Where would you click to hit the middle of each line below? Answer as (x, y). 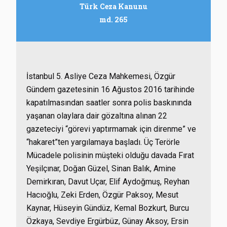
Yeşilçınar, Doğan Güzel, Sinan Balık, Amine (101, 168)
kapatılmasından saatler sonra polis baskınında (109, 103)
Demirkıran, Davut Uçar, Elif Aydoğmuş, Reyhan (108, 182)
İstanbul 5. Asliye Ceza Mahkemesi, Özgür (101, 76)
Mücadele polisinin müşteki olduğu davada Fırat (110, 155)
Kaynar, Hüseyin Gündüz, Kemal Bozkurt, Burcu (108, 208)
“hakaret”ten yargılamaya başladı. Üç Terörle (103, 142)
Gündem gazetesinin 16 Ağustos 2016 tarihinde (110, 89)
